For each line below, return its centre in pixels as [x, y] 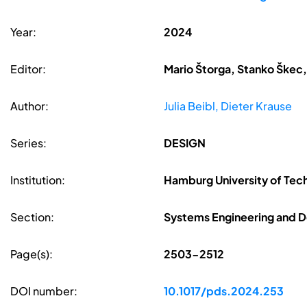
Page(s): [32, 254]
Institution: [38, 180]
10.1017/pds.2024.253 [223, 291]
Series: [28, 143]
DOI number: [44, 291]
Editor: [28, 69]
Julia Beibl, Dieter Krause [228, 106]
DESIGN [184, 143]
